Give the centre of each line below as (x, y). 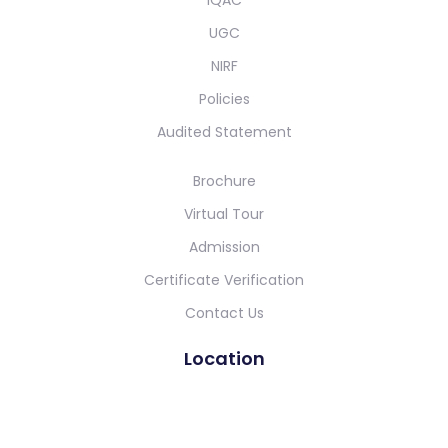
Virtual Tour (224, 213)
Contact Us (224, 312)
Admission (224, 246)
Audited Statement (224, 131)
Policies (224, 98)
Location (224, 358)
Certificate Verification (224, 279)
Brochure (224, 180)
